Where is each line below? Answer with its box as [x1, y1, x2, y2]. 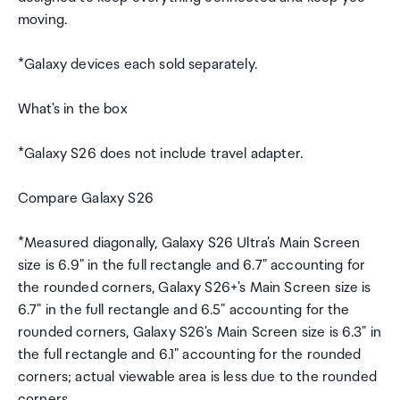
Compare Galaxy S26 [18, 190, 154, 207]
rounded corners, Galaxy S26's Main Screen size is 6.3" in [18, 324, 382, 341]
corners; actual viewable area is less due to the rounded [18, 369, 377, 386]
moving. [18, 12, 68, 29]
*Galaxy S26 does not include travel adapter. [18, 146, 304, 162]
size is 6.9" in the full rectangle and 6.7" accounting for [18, 257, 366, 274]
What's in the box [18, 101, 128, 118]
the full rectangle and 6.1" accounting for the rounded [18, 346, 362, 363]
